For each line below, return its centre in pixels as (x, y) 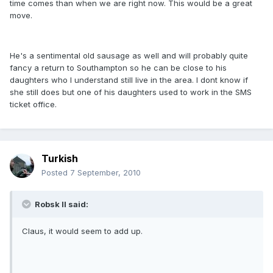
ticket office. (33, 105)
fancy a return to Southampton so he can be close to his (118, 68)
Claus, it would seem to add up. (82, 231)
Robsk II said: (61, 204)
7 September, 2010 (105, 173)
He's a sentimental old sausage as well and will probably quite (129, 56)
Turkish (60, 159)
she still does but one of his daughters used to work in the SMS (131, 92)
